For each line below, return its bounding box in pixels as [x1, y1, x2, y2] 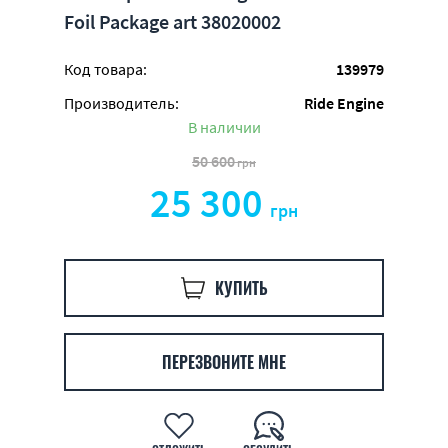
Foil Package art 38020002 [64, 9, 281, 34]
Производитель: [64, 93, 179, 113]
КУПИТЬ [214, 276, 268, 300]
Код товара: [64, 59, 147, 79]
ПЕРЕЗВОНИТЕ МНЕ [162, 350, 286, 374]
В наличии [187, 117, 261, 137]
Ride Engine [304, 93, 384, 113]
